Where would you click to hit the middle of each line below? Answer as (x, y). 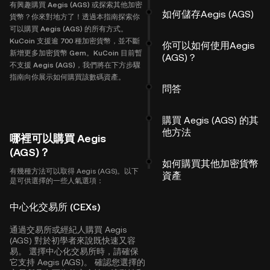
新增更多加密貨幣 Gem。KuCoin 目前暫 (76, 53)
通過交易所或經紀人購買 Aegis (68, 230)
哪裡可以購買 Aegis (58, 138)
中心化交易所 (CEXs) (55, 207)
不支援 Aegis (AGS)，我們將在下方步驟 (75, 65)
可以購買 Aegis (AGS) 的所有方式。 (69, 29)
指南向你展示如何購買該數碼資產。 (67, 77)
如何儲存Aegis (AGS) (208, 14)
